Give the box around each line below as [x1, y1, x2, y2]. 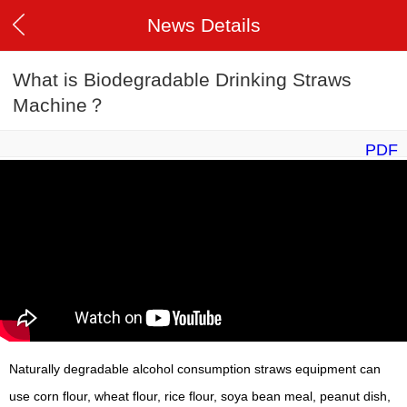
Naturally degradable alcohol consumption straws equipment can [9, 361, 381, 376]
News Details [146, 15, 261, 35]
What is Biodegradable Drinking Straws [13, 69, 352, 91]
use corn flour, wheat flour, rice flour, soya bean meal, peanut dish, [9, 388, 391, 403]
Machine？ [13, 94, 106, 116]
